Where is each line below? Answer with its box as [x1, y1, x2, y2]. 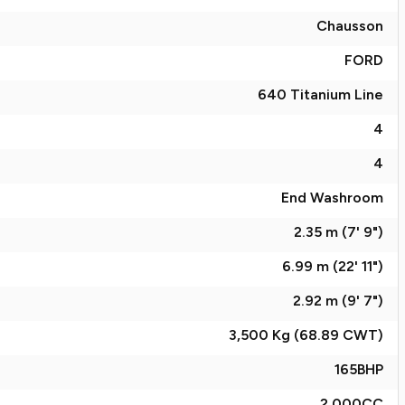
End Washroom [281, 189, 383, 206]
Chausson [316, 17, 383, 34]
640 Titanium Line [258, 86, 383, 103]
